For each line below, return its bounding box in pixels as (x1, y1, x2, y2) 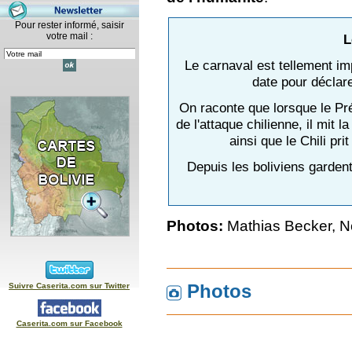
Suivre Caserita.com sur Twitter (9, 281, 130, 290)
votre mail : (46, 31, 93, 42)
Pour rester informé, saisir (15, 20, 124, 31)
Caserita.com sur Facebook (16, 319, 123, 328)
